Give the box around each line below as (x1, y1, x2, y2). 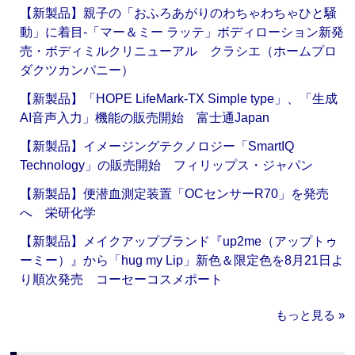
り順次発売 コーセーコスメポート (20, 273, 223, 287)
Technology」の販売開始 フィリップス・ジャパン (20, 158, 314, 173)
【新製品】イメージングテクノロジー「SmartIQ (20, 139, 295, 154)
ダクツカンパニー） (20, 63, 135, 78)
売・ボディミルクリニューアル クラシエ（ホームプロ (20, 44, 338, 59)
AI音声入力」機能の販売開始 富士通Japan (20, 111, 270, 125)
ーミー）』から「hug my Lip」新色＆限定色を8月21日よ (20, 254, 345, 268)
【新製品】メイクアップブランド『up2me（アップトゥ (20, 235, 338, 249)
